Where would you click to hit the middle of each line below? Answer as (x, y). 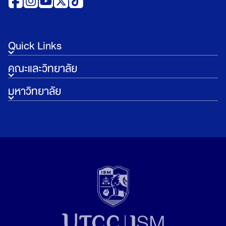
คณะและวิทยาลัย (43, 69)
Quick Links (35, 46)
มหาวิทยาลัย (35, 92)
